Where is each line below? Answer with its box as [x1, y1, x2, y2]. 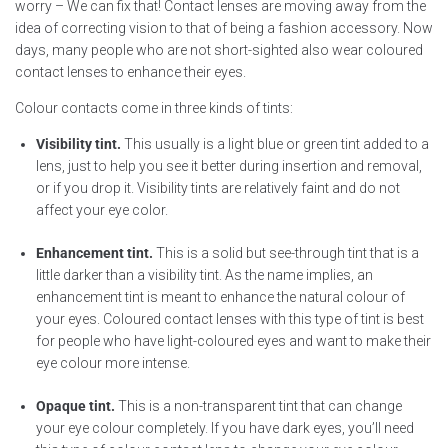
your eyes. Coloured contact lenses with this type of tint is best [36, 310, 424, 327]
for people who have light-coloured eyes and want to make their [36, 332, 431, 349]
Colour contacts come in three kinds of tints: [15, 99, 293, 116]
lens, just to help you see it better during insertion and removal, [36, 157, 422, 174]
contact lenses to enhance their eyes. [15, 63, 246, 80]
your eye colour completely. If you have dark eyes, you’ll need [36, 419, 414, 436]
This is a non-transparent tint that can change [115, 397, 402, 414]
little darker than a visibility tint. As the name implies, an [36, 266, 373, 283]
